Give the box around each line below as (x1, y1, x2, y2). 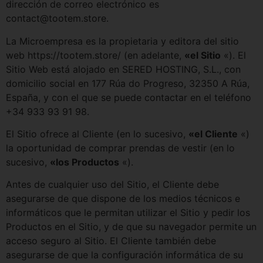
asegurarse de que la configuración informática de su (6, 249, 243, 261)
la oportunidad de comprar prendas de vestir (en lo (6, 141, 235, 154)
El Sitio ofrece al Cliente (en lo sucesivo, (6, 127, 188, 140)
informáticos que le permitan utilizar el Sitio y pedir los (6, 207, 250, 219)
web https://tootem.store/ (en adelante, (6, 49, 184, 61)
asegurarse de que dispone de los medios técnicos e (6, 193, 240, 205)
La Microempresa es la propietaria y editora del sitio (6, 35, 239, 47)
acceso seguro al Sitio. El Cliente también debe (6, 235, 216, 247)
